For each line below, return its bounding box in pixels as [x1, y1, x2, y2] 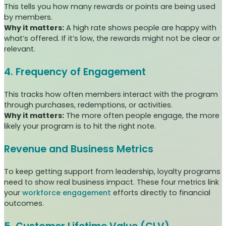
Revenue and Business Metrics [4, 142, 153, 156]
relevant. [4, 43, 35, 54]
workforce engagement [22, 187, 111, 198]
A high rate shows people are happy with [64, 22, 216, 33]
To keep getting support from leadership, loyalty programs [4, 166, 220, 177]
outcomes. [4, 198, 44, 208]
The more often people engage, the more [64, 110, 219, 121]
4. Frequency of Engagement [4, 65, 146, 79]
